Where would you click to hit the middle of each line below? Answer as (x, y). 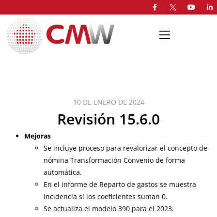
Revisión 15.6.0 (108, 119)
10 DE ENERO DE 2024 (108, 102)
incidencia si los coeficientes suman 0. (106, 196)
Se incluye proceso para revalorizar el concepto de (125, 148)
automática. (63, 172)
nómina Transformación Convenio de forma (114, 160)
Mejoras (38, 136)
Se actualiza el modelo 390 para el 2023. (109, 208)
